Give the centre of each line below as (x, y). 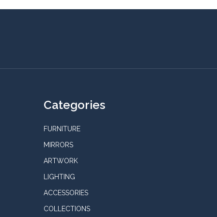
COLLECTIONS (67, 209)
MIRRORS (58, 145)
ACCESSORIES (66, 193)
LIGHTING (59, 177)
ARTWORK (61, 161)
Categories (74, 105)
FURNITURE (62, 129)
